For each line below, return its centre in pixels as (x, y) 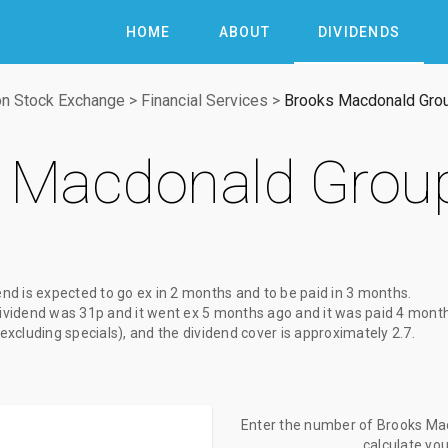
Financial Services (204, 100)
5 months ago (247, 313)
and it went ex (153, 313)
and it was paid (344, 313)
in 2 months (194, 293)
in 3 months (369, 293)
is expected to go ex (87, 293)
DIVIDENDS (358, 32)
